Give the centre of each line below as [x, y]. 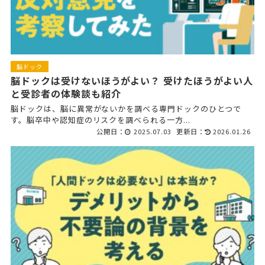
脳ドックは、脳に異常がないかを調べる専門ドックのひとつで [126, 109]
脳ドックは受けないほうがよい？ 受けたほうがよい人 [132, 81]
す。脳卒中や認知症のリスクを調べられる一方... [100, 120]
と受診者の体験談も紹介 [66, 94]
